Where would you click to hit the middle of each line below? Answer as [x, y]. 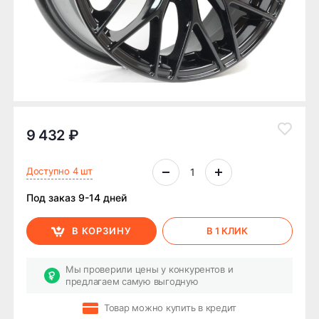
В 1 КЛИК [228, 231]
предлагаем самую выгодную [132, 281]
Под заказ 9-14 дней [77, 197]
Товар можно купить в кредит [170, 308]
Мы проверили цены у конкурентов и [150, 269]
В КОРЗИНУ [102, 231]
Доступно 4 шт [59, 171]
